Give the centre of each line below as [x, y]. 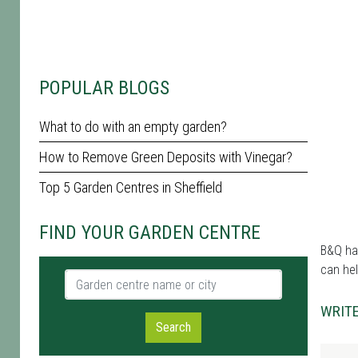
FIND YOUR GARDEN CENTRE [150, 233]
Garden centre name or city [134, 278]
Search [173, 327]
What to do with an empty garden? [133, 127]
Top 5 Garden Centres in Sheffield [131, 187]
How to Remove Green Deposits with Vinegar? [166, 157]
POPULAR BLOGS [104, 88]
